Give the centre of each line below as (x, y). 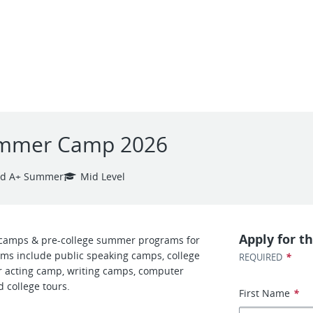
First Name (265, 293)
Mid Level (103, 176)
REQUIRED (261, 257)
